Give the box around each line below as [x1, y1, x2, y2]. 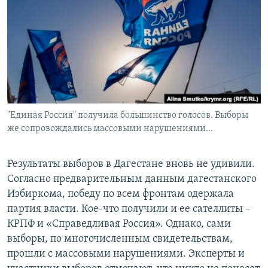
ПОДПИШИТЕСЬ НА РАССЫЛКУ [11, 27, 153, 38]
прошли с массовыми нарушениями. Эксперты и [7, 248, 245, 260]
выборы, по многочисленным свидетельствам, [7, 233, 233, 245]
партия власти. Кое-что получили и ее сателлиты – [7, 203, 251, 215]
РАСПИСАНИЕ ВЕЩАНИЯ [11, 5, 121, 17]
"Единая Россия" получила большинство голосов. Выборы [7, 111, 248, 121]
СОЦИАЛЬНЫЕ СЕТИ [11, 60, 81, 69]
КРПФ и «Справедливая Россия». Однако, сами [7, 218, 231, 230]
